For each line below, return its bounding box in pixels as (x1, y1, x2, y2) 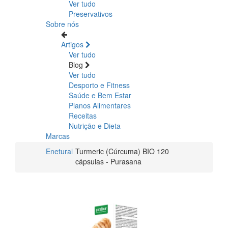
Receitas (69, 110, 97, 121)
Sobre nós (46, 18, 79, 29)
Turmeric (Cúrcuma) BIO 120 (75, 146, 169, 156)
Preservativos (69, 8, 112, 19)
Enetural (46, 146, 73, 156)
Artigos (61, 39, 85, 49)
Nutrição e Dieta (69, 120, 121, 131)
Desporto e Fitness (69, 79, 130, 90)
